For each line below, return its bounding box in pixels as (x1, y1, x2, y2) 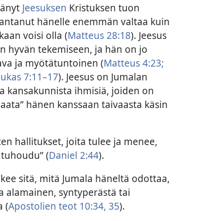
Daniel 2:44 (48, 148, 99, 162)
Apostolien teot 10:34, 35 (8, 199, 119, 213)
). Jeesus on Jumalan (58, 70, 147, 83)
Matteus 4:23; (103, 56, 164, 70)
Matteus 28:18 (67, 28, 131, 42)
